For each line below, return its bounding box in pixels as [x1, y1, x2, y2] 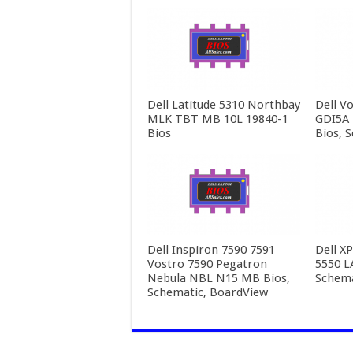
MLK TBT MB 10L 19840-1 [147, 111, 288, 126]
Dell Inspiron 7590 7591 [147, 242, 275, 257]
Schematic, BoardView [147, 284, 268, 299]
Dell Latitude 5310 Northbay [147, 97, 300, 112]
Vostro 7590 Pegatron [147, 256, 267, 271]
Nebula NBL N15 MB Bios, [147, 270, 290, 285]
